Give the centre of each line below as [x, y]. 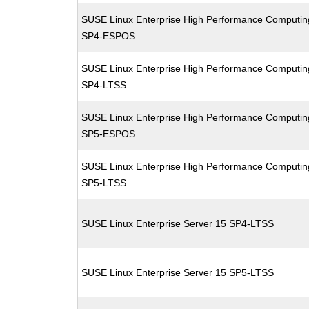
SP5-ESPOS [109, 134]
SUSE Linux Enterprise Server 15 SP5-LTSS [178, 272]
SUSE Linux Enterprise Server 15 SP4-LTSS [178, 223]
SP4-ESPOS [109, 36]
